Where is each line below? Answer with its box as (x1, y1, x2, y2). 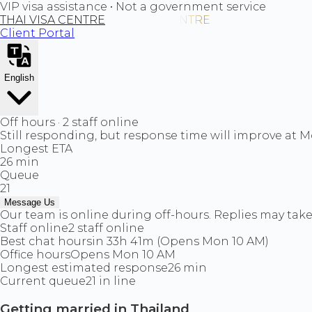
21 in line (86, 274, 136, 288)
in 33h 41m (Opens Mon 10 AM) (92, 235, 269, 248)
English (4, 72, 34, 83)
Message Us (4, 197, 55, 208)
